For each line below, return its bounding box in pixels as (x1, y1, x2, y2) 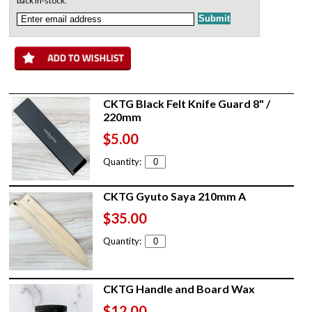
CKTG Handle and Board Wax (103, 281, 256, 295)
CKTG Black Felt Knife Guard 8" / (103, 96, 271, 110)
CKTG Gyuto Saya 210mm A (103, 189, 247, 203)
